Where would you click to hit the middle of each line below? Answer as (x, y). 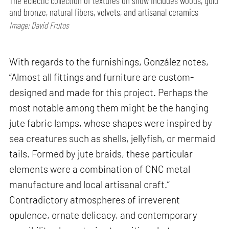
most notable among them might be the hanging (109, 107)
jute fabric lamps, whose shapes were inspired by (111, 123)
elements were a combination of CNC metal (100, 169)
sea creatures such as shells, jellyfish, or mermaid (112, 138)
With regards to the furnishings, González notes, (109, 61)
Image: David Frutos (39, 25)
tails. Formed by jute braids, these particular (101, 153)
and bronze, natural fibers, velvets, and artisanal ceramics (104, 12)
